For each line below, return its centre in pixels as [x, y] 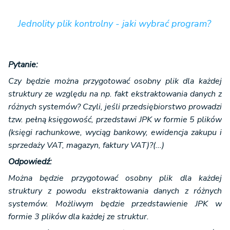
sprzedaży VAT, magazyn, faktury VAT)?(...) [86, 146]
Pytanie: [23, 65]
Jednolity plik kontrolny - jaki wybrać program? [114, 24]
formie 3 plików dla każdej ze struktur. [79, 217]
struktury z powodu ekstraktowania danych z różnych [115, 191]
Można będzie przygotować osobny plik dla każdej [115, 178]
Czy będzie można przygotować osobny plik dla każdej [115, 81]
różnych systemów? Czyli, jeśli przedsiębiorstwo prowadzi [115, 107]
